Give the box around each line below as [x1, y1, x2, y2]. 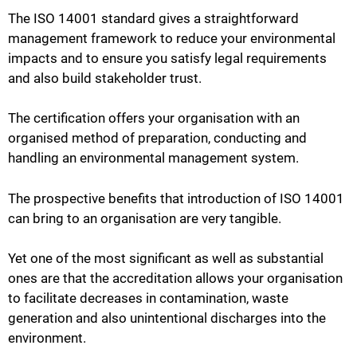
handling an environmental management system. [8, 150, 299, 167]
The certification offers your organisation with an [8, 110, 300, 127]
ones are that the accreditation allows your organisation [8, 270, 343, 287]
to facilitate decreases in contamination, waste [8, 290, 288, 307]
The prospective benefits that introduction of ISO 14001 [8, 190, 344, 206]
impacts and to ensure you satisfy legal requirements [8, 49, 327, 66]
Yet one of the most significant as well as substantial [8, 250, 324, 267]
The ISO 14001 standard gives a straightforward [8, 10, 299, 26]
